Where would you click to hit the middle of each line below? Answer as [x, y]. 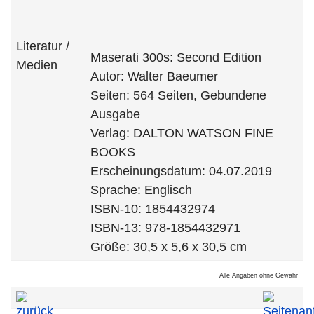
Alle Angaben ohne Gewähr [259, 275]
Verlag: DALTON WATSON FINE [182, 133]
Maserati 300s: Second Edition [176, 57]
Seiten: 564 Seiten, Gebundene [178, 95]
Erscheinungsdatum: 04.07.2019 [181, 171]
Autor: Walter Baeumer [154, 76]
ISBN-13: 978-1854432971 [165, 228]
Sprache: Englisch [141, 190]
